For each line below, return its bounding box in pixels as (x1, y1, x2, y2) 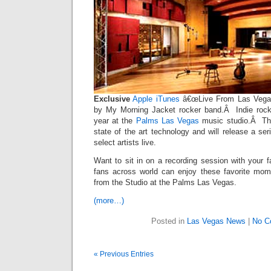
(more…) (94, 196, 124, 205)
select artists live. (94, 138, 156, 147)
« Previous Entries (94, 250, 154, 258)
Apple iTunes (132, 94, 180, 103)
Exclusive (94, 94, 130, 103)
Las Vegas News (186, 217, 246, 226)
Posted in (151, 217, 187, 226)
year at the (94, 116, 136, 125)
